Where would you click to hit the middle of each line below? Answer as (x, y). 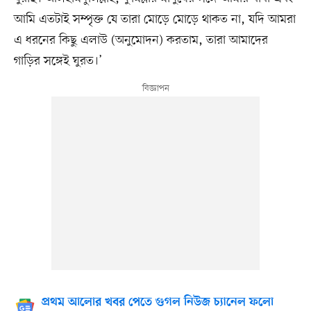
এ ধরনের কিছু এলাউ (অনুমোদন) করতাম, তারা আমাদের (141, 40)
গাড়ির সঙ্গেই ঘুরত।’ (58, 61)
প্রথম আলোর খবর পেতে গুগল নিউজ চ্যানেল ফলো (157, 302)
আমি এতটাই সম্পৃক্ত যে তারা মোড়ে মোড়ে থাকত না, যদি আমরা (154, 19)
